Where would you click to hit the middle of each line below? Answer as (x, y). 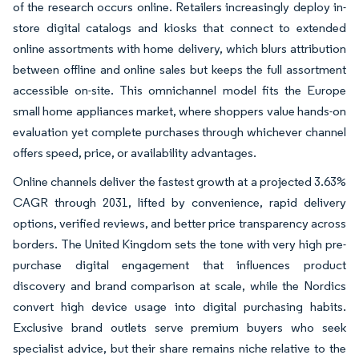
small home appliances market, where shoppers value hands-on (179, 111)
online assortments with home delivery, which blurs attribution (179, 48)
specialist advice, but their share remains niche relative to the (179, 348)
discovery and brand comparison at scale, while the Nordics (179, 285)
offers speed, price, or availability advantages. (135, 152)
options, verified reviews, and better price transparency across (179, 223)
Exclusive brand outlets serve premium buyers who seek (179, 327)
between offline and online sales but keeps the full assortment (179, 69)
